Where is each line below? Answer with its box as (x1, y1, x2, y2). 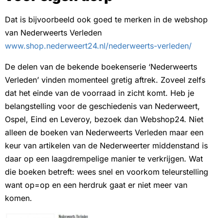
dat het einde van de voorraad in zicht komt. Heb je (5, 88, 194, 98)
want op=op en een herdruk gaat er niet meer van (5, 180, 187, 190)
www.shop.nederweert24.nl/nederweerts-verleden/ (5, 40, 192, 51)
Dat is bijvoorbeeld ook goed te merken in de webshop (5, 14, 208, 24)
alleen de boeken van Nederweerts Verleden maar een (5, 127, 203, 137)
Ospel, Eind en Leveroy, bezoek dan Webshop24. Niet (5, 114, 203, 124)
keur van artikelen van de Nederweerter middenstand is (5, 140, 208, 150)
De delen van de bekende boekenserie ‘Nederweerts (5, 61, 197, 72)
